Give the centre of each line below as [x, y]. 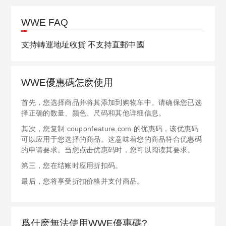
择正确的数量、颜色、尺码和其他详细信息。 [94, 113]
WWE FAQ [45, 22]
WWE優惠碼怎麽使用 [67, 82]
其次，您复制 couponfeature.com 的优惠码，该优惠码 [110, 129]
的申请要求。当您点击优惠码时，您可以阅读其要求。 [108, 150]
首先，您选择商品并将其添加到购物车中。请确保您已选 [111, 102]
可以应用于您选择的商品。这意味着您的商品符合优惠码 [111, 139]
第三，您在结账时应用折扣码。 [72, 165]
